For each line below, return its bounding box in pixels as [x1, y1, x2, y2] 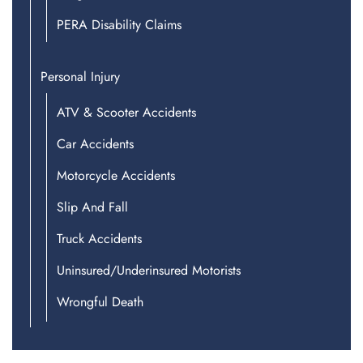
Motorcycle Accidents [57, 166, 175, 186]
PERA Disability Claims [57, 15, 181, 35]
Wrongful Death [57, 293, 143, 312]
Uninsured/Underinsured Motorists [57, 261, 241, 280]
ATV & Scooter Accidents [57, 103, 196, 122]
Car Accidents [57, 135, 134, 154]
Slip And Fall [57, 198, 128, 217]
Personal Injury [41, 67, 120, 87]
